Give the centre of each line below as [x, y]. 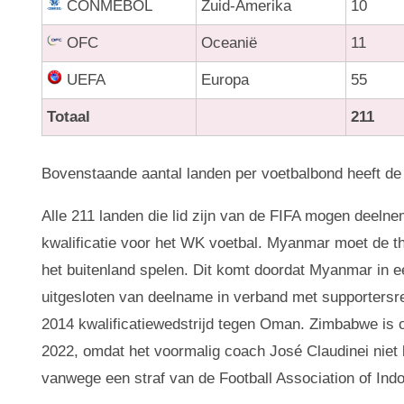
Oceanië [230, 42]
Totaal [69, 116]
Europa [225, 79]
